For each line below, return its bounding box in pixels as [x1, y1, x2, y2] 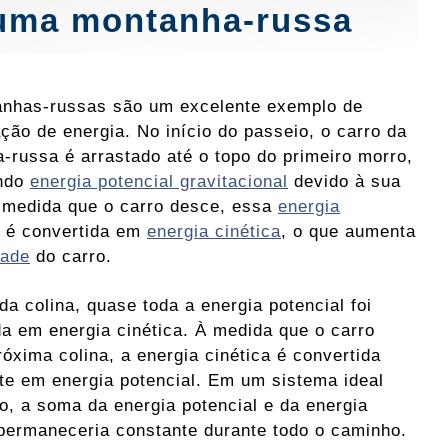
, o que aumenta [281, 221, 416, 242]
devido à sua [288, 171, 401, 192]
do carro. [30, 246, 112, 267]
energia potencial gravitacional [30, 171, 288, 192]
